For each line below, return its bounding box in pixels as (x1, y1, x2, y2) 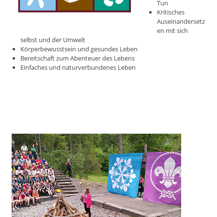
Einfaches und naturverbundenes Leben (20, 63, 136, 72)
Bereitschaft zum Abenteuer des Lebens (20, 54, 135, 63)
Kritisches (157, 8, 185, 17)
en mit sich (157, 26, 188, 35)
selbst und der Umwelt (20, 35, 85, 45)
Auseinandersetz (157, 17, 205, 26)
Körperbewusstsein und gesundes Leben (20, 45, 138, 54)
